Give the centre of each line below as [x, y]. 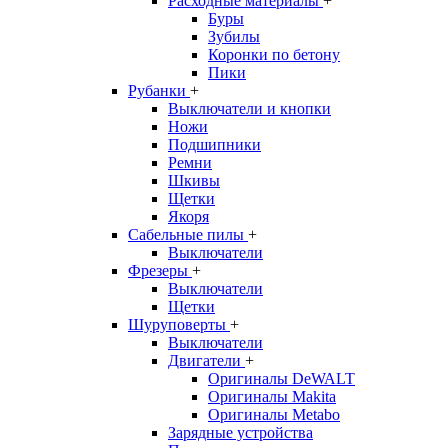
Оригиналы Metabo [274, 414]
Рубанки [159, 90]
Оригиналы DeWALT [281, 378]
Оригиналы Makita [272, 396]
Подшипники [214, 144]
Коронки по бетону [274, 54]
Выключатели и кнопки [249, 108]
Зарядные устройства [240, 432]
